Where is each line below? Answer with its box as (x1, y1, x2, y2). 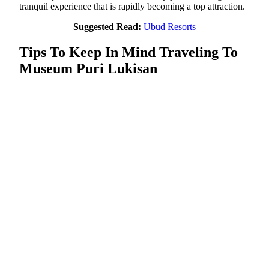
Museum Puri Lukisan (19, 61, 157, 77)
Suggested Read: (73, 22, 141, 32)
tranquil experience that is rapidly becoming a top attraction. (19, 1, 245, 12)
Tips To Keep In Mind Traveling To (19, 44, 238, 61)
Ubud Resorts (144, 22, 196, 32)
